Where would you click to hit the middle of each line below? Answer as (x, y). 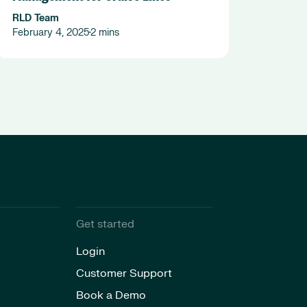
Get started (105, 224)
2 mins (105, 33)
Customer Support (124, 273)
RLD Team (36, 19)
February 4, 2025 (51, 33)
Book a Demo (111, 295)
